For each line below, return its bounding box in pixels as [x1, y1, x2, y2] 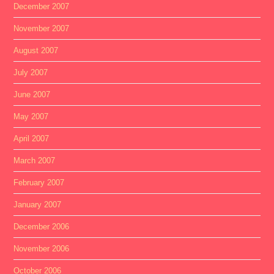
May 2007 [13, 112, 49, 121]
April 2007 [13, 134, 50, 143]
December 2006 [13, 222, 70, 231]
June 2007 [13, 90, 51, 99]
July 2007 [13, 68, 48, 77]
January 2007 [13, 200, 62, 209]
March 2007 [13, 156, 56, 165]
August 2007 [13, 46, 59, 55]
